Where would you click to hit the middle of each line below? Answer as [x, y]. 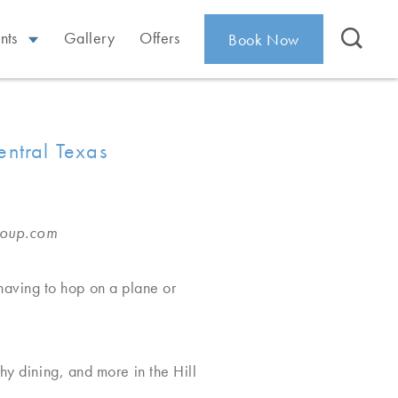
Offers [159, 37]
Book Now [264, 39]
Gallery [89, 37]
